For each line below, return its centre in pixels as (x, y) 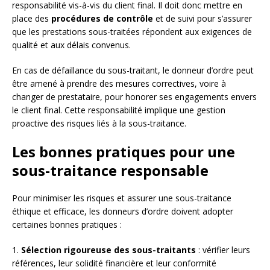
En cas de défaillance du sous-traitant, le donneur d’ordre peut (133, 71)
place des (32, 19)
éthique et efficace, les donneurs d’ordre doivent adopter (123, 212)
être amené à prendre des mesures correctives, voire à (119, 84)
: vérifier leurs (223, 250)
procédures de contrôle (102, 19)
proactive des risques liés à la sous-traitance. (99, 124)
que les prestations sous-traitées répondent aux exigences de (132, 32)
